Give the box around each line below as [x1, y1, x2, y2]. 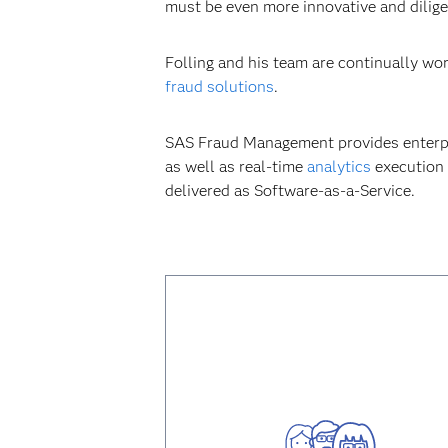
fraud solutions [164, 77, 274, 96]
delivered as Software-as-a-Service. [164, 181, 415, 200]
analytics [306, 157, 371, 176]
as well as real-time [164, 157, 307, 176]
